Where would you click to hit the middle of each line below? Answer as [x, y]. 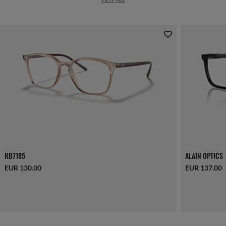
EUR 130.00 [23, 168]
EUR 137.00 [204, 168]
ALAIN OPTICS [204, 156]
